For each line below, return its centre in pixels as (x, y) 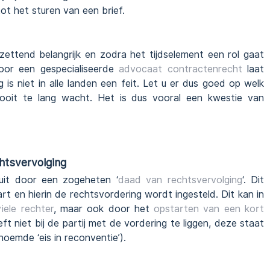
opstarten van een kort (209, 209)
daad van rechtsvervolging (180, 180)
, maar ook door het (104, 209)
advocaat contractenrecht (181, 69)
